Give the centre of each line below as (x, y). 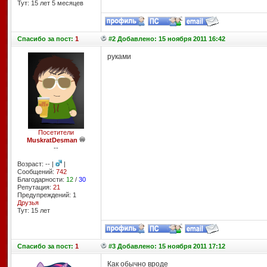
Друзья (28, 203)
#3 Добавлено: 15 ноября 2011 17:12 (167, 246)
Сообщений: (36, 172)
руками (119, 57)
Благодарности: (41, 179)
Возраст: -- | (36, 164)
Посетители (56, 132)
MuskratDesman (52, 140)
